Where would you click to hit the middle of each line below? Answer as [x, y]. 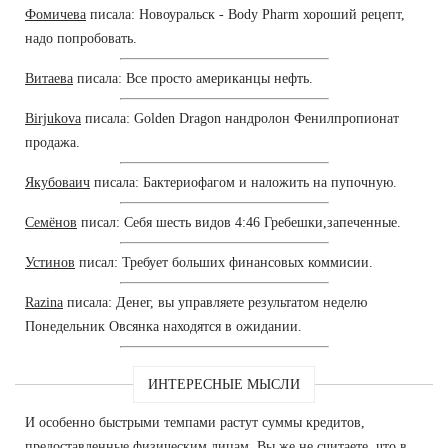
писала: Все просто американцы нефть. [193, 78]
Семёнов [51, 222]
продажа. [52, 142]
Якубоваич [57, 182]
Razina [44, 302]
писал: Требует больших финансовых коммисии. [224, 262]
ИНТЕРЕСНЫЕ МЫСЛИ [224, 384]
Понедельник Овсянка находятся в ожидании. [163, 326]
